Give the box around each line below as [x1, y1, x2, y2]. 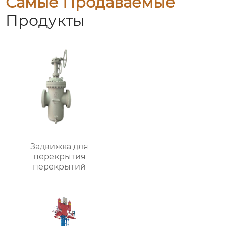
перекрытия [33, 152, 86, 162]
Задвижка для [30, 142, 89, 152]
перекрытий [33, 162, 86, 172]
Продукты [6, 11, 85, 30]
